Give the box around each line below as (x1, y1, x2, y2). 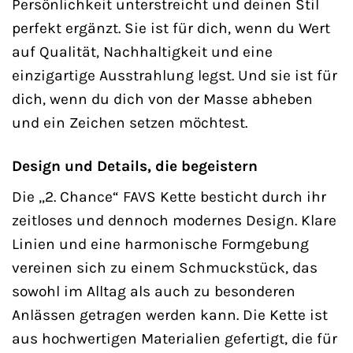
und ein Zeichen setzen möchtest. (12, 113, 247, 132)
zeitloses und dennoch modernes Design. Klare (12, 211, 336, 230)
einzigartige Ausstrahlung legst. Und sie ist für (12, 65, 337, 84)
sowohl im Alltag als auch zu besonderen (12, 282, 295, 301)
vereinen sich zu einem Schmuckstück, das (12, 258, 318, 277)
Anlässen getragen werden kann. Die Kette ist (12, 306, 328, 325)
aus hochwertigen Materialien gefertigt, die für (12, 329, 337, 348)
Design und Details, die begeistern (12, 156, 258, 175)
